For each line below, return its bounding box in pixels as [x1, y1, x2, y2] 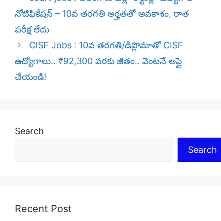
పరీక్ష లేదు [15, 24, 49, 35]
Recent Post [15, 202, 72, 215]
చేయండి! [15, 71, 46, 82]
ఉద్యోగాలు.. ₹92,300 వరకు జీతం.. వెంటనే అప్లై [15, 55, 182, 66]
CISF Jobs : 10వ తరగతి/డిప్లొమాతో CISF [29, 39, 183, 50]
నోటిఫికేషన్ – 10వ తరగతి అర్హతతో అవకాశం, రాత [15, 8, 189, 19]
